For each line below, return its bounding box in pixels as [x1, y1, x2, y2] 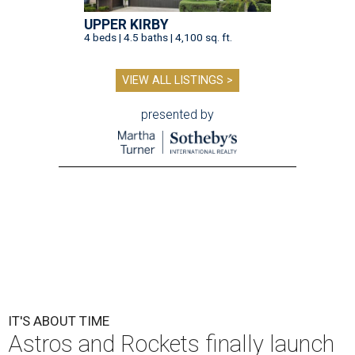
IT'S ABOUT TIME [8, 313, 109, 330]
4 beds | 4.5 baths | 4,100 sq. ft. [84, 31, 232, 44]
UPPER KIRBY [84, 17, 169, 33]
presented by [141, 107, 214, 123]
